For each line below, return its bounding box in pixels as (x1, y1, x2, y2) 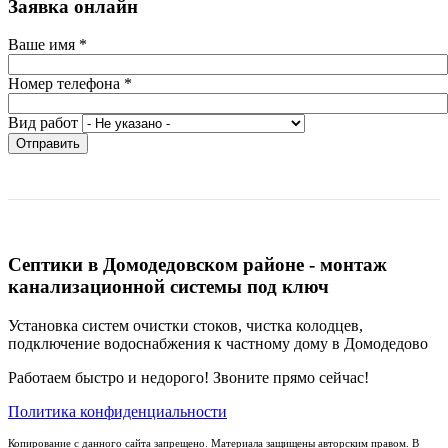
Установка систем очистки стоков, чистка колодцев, (8, 316, 363, 334)
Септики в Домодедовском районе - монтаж (8, 254, 387, 275)
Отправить (16, 136, 80, 152)
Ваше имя (8, 36, 79, 54)
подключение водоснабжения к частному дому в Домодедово (8, 334, 428, 352)
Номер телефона (8, 75, 124, 93)
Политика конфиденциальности (8, 402, 227, 420)
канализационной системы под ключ (8, 276, 329, 297)
